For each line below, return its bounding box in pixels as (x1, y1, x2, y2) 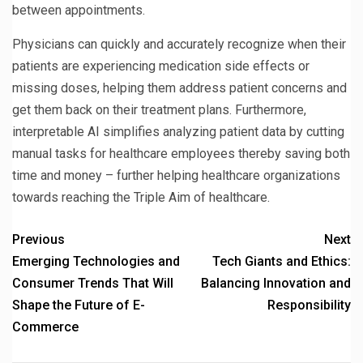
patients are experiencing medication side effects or (12, 58, 310, 74)
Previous (12, 231, 65, 247)
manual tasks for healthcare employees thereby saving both (12, 145, 350, 161)
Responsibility (267, 297, 351, 313)
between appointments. (12, 2, 145, 18)
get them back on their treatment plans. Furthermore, (12, 101, 306, 117)
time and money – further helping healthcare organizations (12, 167, 340, 183)
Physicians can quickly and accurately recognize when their (12, 36, 346, 52)
